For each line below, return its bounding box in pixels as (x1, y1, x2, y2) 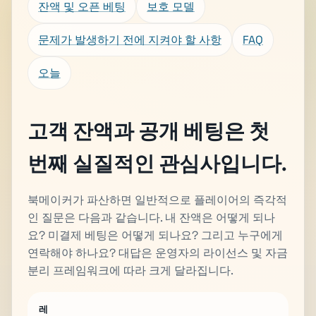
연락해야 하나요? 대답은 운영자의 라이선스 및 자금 (28, 245, 288, 260)
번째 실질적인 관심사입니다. (28, 150, 287, 176)
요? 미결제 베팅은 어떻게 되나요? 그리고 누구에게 (28, 227, 283, 243)
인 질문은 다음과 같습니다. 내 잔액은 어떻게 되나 (28, 209, 275, 225)
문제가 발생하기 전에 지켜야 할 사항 (38, 32, 221, 47)
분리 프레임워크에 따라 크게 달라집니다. (28, 262, 233, 278)
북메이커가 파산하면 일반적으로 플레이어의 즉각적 (28, 192, 287, 207)
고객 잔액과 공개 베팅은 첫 (28, 118, 269, 143)
